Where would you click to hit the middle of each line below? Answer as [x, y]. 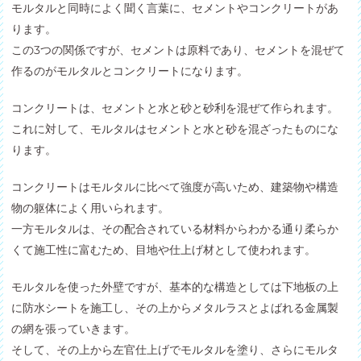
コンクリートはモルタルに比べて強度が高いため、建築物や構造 [175, 187]
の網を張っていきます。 [74, 328]
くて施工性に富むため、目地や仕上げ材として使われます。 [164, 249]
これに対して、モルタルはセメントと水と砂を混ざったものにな [175, 129]
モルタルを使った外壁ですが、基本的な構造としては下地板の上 [175, 286]
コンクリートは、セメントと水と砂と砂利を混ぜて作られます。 [175, 108]
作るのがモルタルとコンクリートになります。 [130, 71]
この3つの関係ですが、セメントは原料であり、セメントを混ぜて [178, 50]
